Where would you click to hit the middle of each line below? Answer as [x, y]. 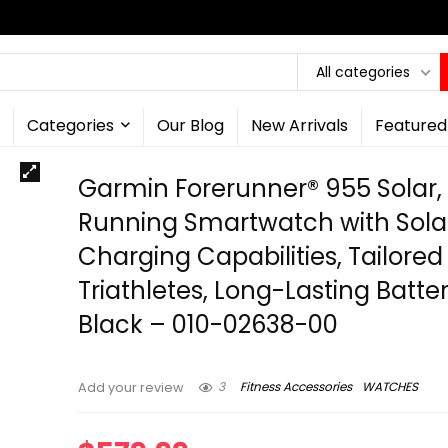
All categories [363, 71]
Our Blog [190, 125]
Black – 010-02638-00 [208, 324]
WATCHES [390, 387]
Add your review [131, 387]
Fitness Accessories [296, 387]
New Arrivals [299, 125]
